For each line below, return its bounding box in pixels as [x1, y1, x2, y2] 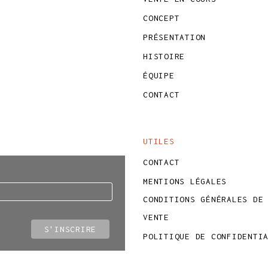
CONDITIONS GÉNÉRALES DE [143, 194, 264, 204]
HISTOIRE [143, 51, 185, 61]
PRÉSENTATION [143, 32, 206, 42]
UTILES [143, 136, 175, 146]
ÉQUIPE [143, 71, 175, 80]
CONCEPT [143, 13, 180, 23]
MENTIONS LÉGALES [143, 176, 227, 186]
